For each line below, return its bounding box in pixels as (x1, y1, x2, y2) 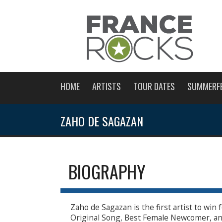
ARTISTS (92, 80, 121, 93)
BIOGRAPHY (68, 158, 146, 184)
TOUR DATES (133, 80, 175, 93)
